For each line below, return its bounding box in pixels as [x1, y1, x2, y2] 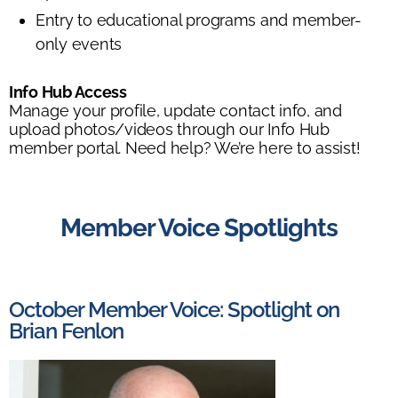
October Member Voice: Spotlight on [9, 296, 340, 322]
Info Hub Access [9, 82, 127, 101]
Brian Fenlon [9, 317, 124, 344]
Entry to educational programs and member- [36, 10, 362, 29]
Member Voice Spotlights [60, 212, 338, 243]
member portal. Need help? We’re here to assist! [9, 138, 361, 157]
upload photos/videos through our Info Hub [9, 119, 330, 139]
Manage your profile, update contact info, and [9, 100, 342, 120]
